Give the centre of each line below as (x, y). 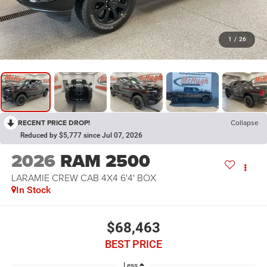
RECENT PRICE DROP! (54, 123)
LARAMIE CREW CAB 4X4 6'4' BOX (83, 178)
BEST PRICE (133, 244)
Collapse (245, 123)
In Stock (33, 190)
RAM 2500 (105, 161)
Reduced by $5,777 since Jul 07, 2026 (81, 136)
